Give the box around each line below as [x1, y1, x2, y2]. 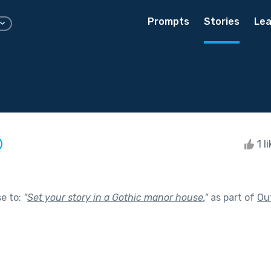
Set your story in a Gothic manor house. [27, 191, 204, 203]
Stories [204, 16, 240, 27]
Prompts [148, 16, 189, 27]
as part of [208, 191, 257, 203]
